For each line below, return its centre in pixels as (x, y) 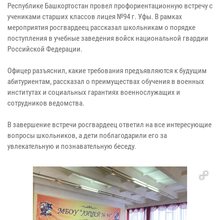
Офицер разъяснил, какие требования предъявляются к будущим (107, 70)
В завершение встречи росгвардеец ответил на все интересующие (110, 124)
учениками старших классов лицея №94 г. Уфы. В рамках (95, 16)
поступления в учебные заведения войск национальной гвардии (108, 38)
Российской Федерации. (45, 49)
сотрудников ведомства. (46, 103)
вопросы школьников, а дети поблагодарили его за (87, 135)
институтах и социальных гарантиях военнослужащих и (94, 92)
